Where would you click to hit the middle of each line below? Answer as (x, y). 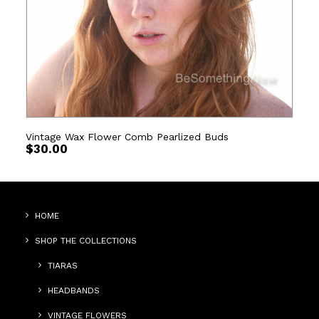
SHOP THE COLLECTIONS (86, 241)
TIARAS (63, 266)
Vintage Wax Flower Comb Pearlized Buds (127, 137)
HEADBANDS (74, 291)
